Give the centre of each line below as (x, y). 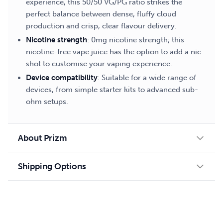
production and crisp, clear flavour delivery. (101, 26)
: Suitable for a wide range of (147, 78)
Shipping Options (52, 166)
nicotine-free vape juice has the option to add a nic (113, 52)
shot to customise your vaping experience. (99, 64)
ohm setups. (47, 102)
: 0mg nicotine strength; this (136, 40)
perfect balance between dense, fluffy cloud (101, 14)
